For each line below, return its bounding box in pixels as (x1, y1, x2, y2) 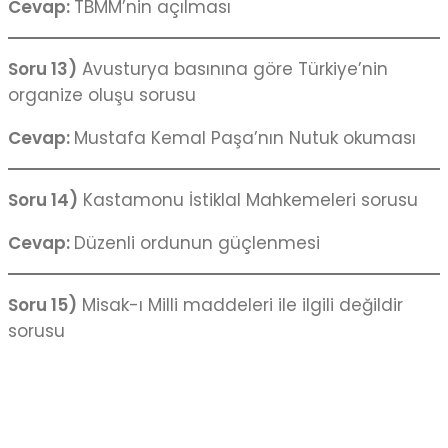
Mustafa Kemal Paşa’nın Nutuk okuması (74, 126, 416, 151)
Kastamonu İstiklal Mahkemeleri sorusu (78, 188, 418, 213)
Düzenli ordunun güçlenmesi (74, 231, 320, 256)
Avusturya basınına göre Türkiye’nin (77, 57, 388, 82)
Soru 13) (8, 57, 77, 82)
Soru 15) (8, 293, 77, 318)
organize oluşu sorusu (8, 83, 196, 108)
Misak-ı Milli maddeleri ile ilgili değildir (77, 293, 403, 318)
